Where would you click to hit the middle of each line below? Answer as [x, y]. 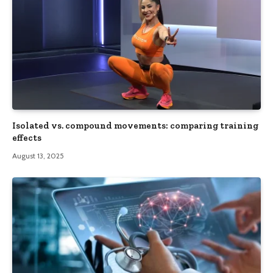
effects [27, 138]
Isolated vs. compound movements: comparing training [135, 126]
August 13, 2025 [38, 156]
